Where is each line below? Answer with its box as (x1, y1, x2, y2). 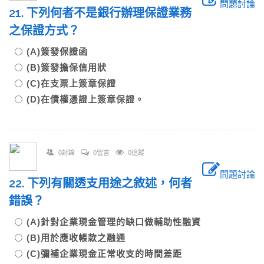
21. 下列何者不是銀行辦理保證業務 (9, 6, 192, 20)
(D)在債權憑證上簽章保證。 (27, 94, 144, 104)
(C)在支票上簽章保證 (27, 78, 116, 88)
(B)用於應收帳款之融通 (27, 233, 126, 243)
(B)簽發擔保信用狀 (27, 62, 107, 72)
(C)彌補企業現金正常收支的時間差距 (27, 249, 182, 259)
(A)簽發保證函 (27, 47, 88, 57)
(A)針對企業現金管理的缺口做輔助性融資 (27, 217, 201, 227)
